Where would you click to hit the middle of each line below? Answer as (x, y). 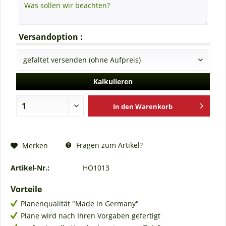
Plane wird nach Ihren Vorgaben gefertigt (91, 216)
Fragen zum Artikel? (108, 145)
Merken (35, 145)
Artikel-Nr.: (30, 168)
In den (124, 107)
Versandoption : (51, 37)
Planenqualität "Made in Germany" (80, 204)
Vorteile (26, 189)
